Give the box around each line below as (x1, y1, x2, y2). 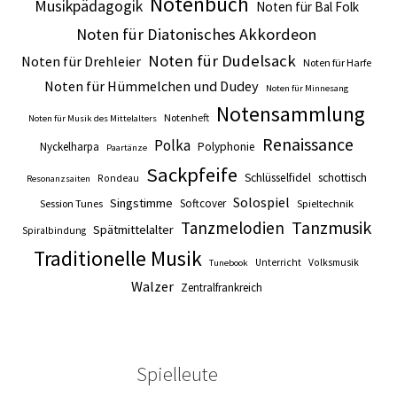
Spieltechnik (296, 197, 354, 211)
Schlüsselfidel (244, 170, 311, 186)
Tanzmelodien (180, 217, 284, 239)
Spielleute (136, 362, 218, 387)
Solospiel (232, 193, 290, 212)
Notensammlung (215, 101, 365, 128)
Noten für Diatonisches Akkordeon (76, 24, 316, 45)
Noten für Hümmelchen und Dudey (44, 77, 259, 96)
